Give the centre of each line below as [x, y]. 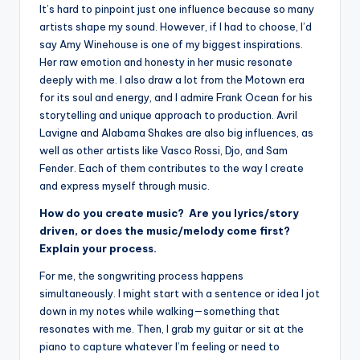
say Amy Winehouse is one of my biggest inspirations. [171, 44]
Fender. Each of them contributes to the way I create [172, 168]
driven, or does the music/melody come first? [166, 230]
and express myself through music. [125, 185]
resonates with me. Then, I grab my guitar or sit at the [172, 328]
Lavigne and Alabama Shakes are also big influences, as [176, 132]
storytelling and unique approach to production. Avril [168, 115]
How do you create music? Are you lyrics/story [169, 213]
